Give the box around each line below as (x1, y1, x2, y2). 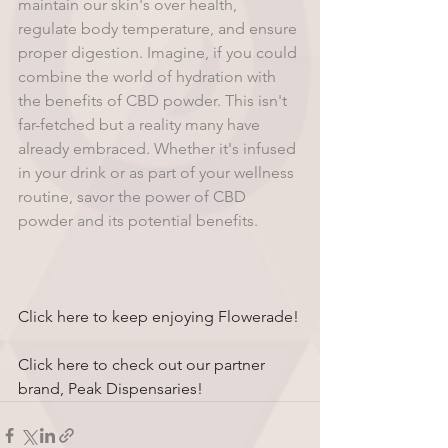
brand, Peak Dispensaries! (18, 379, 203, 398)
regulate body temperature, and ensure (18, 19, 301, 38)
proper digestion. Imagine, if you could (18, 43, 301, 62)
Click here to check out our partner (18, 355, 269, 374)
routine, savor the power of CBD (18, 187, 250, 206)
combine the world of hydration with (18, 67, 280, 86)
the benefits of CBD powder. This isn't (18, 91, 291, 110)
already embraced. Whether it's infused (18, 139, 300, 158)
